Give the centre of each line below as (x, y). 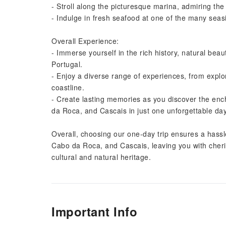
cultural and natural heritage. (101, 157)
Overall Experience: (85, 41)
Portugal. (67, 64)
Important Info (94, 211)
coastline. (68, 87)
